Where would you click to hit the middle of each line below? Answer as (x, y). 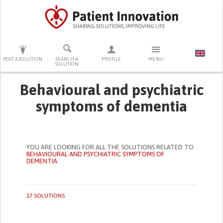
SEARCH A (67, 59)
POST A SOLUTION (23, 59)
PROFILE (111, 59)
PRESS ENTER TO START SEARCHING (111, 48)
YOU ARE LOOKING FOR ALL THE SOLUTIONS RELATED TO (110, 147)
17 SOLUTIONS (46, 196)
